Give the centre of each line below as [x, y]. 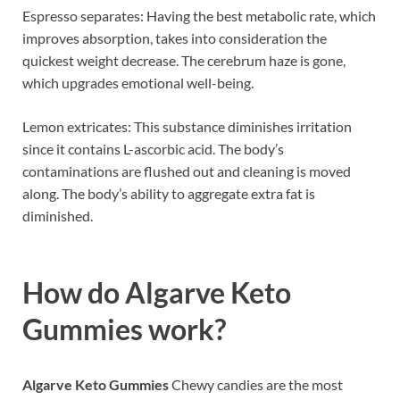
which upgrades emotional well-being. [138, 83]
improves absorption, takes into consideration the [175, 38]
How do [74, 293]
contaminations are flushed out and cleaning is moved [187, 171]
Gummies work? [124, 329]
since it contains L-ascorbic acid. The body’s [153, 149]
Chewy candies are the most [256, 385]
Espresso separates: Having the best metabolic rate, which [199, 16]
